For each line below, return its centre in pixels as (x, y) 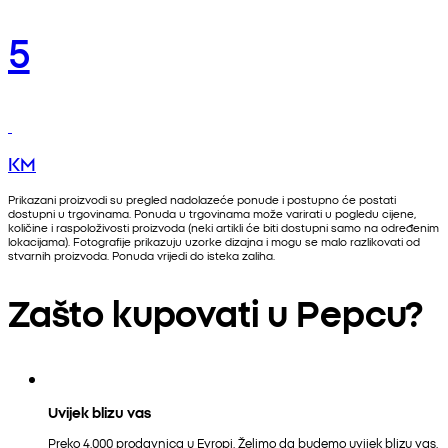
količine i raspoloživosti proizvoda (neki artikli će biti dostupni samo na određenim (223, 226)
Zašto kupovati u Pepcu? (215, 311)
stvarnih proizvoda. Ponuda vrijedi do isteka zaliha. (141, 254)
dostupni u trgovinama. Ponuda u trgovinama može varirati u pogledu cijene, (212, 212)
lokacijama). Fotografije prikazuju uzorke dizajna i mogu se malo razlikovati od (214, 240)
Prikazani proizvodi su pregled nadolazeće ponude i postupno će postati (202, 198)
